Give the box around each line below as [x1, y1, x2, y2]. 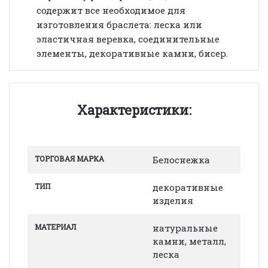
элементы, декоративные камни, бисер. [36, 47, 228, 59]
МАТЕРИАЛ [35, 221, 76, 232]
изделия [153, 194, 193, 206]
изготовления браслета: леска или [36, 18, 202, 31]
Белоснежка [153, 153, 210, 166]
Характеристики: [77, 100, 191, 118]
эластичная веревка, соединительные [36, 32, 220, 45]
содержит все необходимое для [36, 4, 185, 16]
